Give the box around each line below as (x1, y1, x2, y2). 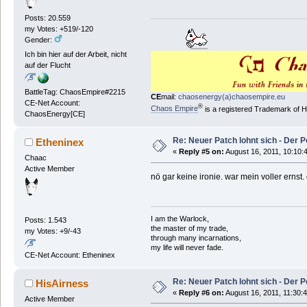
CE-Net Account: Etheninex (24, 250, 115, 259)
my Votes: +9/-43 (24, 226, 81, 235)
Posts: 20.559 (24, 13, 71, 22)
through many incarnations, (150, 234, 241, 243)
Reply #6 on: (178, 288, 224, 297)
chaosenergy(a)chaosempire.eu (177, 92, 285, 101)
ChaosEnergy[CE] (24, 110, 85, 119)
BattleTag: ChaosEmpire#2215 (24, 88, 125, 97)
